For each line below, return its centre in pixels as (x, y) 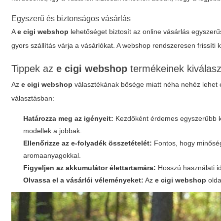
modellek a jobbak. (53, 131)
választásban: (33, 98)
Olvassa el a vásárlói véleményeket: (84, 180)
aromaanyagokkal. (52, 155)
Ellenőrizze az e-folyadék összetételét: (88, 143)
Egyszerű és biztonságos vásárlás (71, 18)
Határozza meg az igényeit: (69, 118)
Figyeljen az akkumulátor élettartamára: (90, 168)
